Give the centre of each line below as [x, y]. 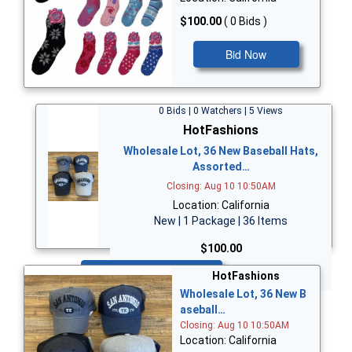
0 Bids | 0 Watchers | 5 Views [221, 111]
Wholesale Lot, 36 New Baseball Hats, [221, 151]
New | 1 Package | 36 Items [221, 221]
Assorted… [221, 167]
